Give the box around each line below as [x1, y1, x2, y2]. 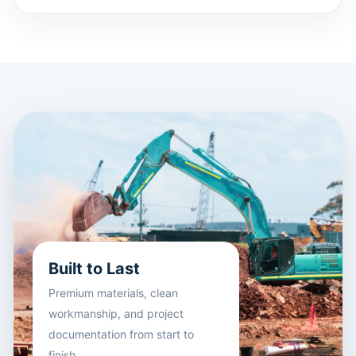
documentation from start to [48, 327, 194, 341]
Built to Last [48, 259, 140, 278]
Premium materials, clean [48, 286, 178, 300]
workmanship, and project [48, 307, 184, 320]
